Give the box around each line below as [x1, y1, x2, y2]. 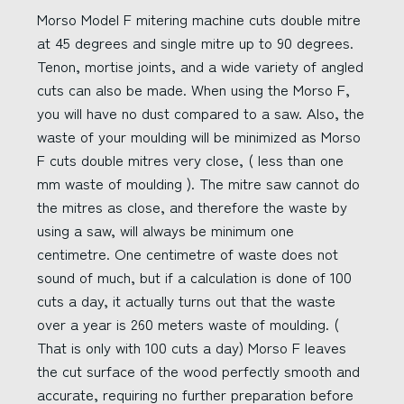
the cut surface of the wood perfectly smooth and [37, 360, 360, 381]
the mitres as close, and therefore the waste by [37, 196, 347, 217]
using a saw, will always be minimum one [37, 219, 294, 241]
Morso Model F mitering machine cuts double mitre [37, 8, 361, 30]
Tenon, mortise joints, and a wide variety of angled [37, 55, 363, 77]
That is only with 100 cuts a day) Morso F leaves [37, 336, 346, 358]
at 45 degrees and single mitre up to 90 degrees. [37, 32, 353, 53]
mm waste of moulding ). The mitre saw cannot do [37, 172, 360, 194]
